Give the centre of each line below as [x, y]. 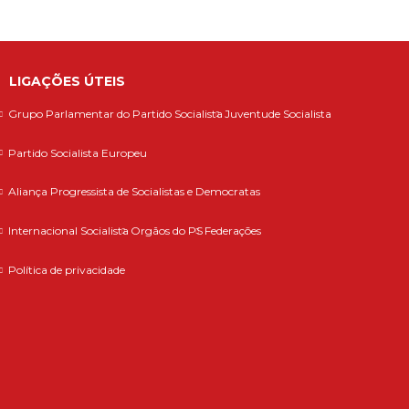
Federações [232, 231]
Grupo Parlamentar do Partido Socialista [115, 113]
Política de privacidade [66, 270]
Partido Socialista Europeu [77, 152]
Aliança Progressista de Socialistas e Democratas [134, 192]
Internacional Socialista [68, 231]
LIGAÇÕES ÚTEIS [67, 81]
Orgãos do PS [166, 231]
